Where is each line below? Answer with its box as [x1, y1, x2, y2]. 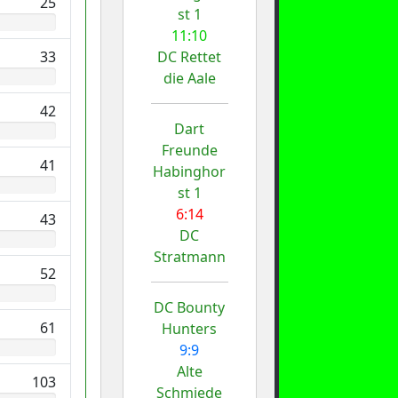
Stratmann [153, 246, 226, 267]
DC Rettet [157, 46, 222, 67]
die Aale [163, 68, 216, 88]
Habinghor [153, 161, 227, 181]
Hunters [162, 318, 218, 338]
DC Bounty [154, 297, 226, 317]
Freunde [161, 139, 218, 160]
